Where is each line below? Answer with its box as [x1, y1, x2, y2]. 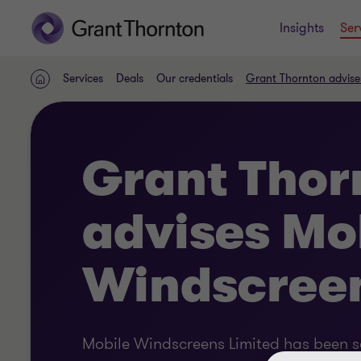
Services [63, 71, 103, 86]
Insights [280, 19, 324, 37]
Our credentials [156, 71, 233, 86]
